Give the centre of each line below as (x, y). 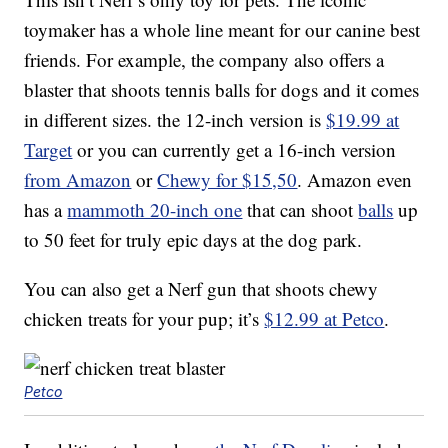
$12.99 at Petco (324, 319)
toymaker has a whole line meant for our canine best (222, 30)
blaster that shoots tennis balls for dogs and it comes (222, 90)
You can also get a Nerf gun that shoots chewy (201, 289)
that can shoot (300, 210)
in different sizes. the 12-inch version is (175, 120)
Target (48, 150)
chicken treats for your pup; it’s (144, 319)
